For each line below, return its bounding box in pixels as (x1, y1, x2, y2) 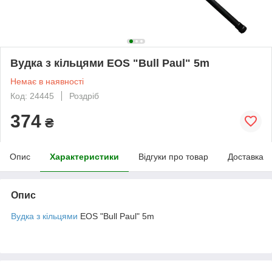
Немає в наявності (10, 76, 84, 86)
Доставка (228, 151, 263, 161)
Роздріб (69, 90, 99, 101)
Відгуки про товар (138, 151, 208, 161)
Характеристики (50, 151, 119, 161)
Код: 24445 (10, 90, 54, 101)
